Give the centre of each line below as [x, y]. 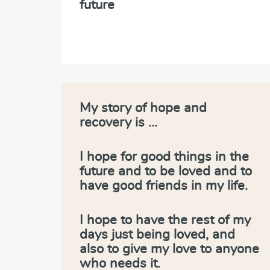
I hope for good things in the [164, 156]
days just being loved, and [157, 234]
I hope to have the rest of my [165, 220]
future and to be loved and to [166, 171]
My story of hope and [143, 108]
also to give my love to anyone [169, 249]
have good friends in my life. [164, 185]
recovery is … [118, 122]
